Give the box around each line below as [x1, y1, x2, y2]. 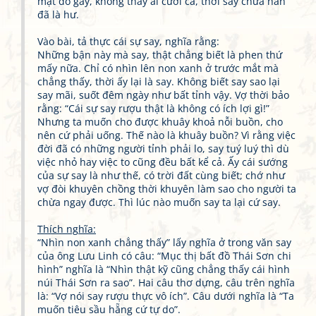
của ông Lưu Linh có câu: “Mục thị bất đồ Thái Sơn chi [37, 250, 291, 262]
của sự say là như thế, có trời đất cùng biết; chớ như [37, 169, 285, 182]
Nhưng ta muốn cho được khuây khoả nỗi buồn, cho [37, 116, 283, 128]
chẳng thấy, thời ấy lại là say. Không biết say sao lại [37, 75, 280, 88]
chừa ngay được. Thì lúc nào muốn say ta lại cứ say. [37, 196, 281, 209]
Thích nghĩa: [37, 223, 96, 236]
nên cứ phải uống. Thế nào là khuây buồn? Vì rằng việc [37, 129, 296, 142]
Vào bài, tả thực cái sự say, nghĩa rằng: [37, 35, 219, 48]
